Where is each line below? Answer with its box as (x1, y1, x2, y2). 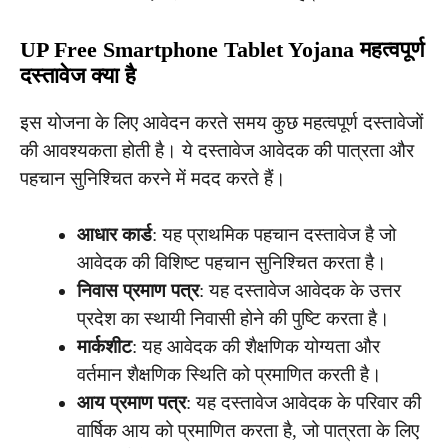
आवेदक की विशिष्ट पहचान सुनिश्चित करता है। (77, 252, 387, 274)
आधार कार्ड (77, 224, 152, 246)
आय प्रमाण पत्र (77, 392, 186, 414)
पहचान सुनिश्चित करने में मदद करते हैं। (20, 167, 286, 189)
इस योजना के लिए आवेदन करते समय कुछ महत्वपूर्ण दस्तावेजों (20, 111, 423, 133)
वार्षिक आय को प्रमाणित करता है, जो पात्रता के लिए (77, 420, 419, 442)
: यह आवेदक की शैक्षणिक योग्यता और (132, 336, 380, 358)
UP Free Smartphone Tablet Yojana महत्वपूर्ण (20, 36, 424, 62)
